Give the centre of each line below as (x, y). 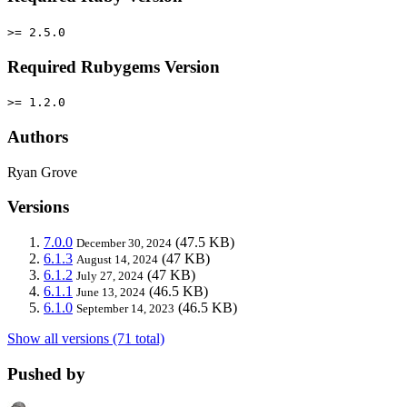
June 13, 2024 (111, 293)
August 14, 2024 (117, 260)
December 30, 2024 (124, 243)
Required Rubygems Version (114, 66)
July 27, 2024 (110, 276)
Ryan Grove (42, 172)
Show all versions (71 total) (86, 339)
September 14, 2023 (125, 309)
